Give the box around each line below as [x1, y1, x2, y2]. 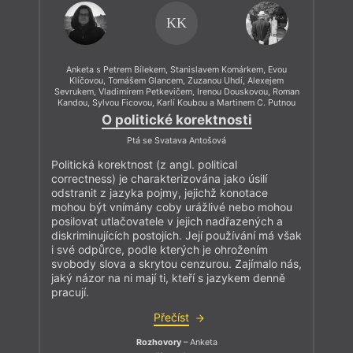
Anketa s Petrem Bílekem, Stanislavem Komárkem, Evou [66, 64, 287, 75]
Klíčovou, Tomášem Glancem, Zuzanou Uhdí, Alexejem [69, 75, 284, 86]
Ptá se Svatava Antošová [127, 136, 226, 147]
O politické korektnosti [101, 112, 252, 128]
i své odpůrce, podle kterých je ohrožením [51, 243, 268, 257]
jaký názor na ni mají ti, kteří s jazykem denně [51, 271, 285, 285]
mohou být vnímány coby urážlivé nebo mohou [51, 200, 292, 214]
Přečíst [153, 310, 189, 325]
